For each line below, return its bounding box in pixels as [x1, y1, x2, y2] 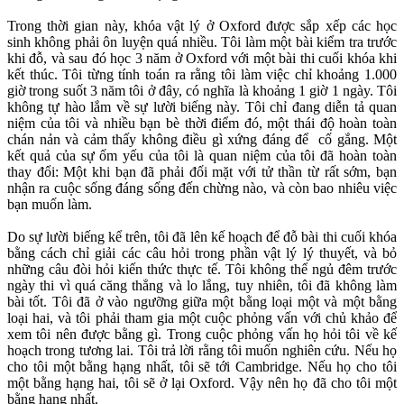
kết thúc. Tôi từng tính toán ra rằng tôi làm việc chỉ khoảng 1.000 [7, 67, 397, 83]
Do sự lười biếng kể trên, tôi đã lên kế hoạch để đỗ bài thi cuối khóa [7, 229, 397, 245]
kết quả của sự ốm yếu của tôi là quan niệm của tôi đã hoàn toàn [7, 148, 397, 164]
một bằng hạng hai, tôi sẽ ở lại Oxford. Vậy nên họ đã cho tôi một [7, 375, 397, 391]
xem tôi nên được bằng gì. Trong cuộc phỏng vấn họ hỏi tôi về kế [7, 326, 397, 343]
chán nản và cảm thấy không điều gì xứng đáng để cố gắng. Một [7, 132, 397, 148]
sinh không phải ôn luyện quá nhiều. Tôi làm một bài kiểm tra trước [7, 34, 397, 50]
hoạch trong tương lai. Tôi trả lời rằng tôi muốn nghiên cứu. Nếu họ [7, 343, 397, 359]
